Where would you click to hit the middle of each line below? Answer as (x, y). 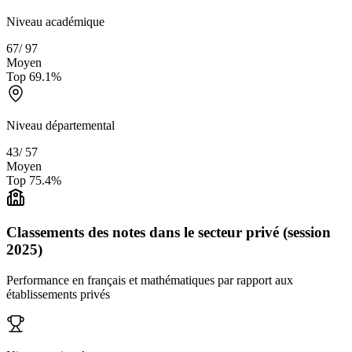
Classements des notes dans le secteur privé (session (169, 233)
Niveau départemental (60, 125)
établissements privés (58, 295)
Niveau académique (55, 21)
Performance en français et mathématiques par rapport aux (150, 280)
